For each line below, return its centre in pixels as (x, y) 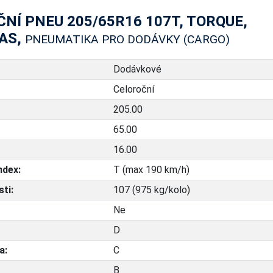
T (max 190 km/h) (151, 170)
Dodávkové (137, 69)
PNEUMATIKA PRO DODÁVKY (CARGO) (127, 39)
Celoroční (133, 89)
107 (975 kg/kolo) (151, 190)
